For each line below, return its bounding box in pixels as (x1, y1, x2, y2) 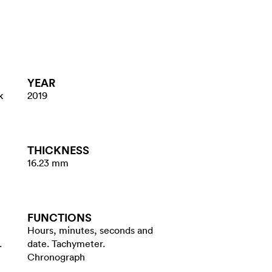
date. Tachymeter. (27, 237, 105, 250)
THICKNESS (27, 143, 89, 157)
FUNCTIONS (27, 210, 92, 225)
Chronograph (27, 251, 85, 263)
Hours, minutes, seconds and (27, 224, 153, 236)
